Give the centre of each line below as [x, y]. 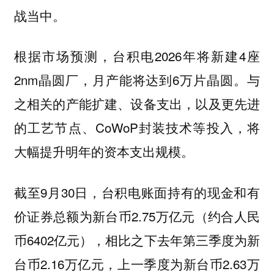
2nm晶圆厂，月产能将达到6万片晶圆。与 [137, 80]
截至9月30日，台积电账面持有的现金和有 [137, 192]
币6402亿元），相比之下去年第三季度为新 [137, 239]
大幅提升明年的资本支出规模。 [104, 151]
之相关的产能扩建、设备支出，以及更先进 [137, 104]
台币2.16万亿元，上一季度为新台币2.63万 [137, 263]
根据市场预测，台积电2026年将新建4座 [137, 56]
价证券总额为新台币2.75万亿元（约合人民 [137, 216]
